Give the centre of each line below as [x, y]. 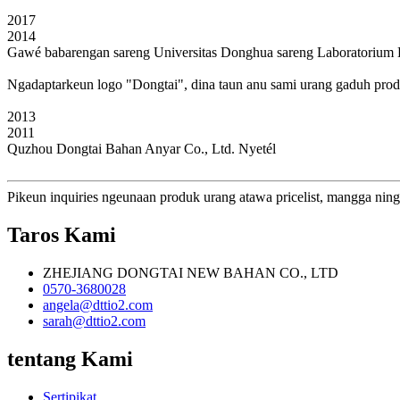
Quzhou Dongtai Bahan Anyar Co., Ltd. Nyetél [142, 148]
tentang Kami [70, 358]
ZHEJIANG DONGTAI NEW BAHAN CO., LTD [191, 272]
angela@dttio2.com [98, 304]
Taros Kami [62, 234]
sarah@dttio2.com [94, 321]
